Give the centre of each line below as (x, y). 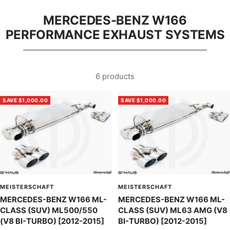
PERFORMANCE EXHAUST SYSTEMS (115, 35)
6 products (115, 76)
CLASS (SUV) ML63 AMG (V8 (173, 210)
